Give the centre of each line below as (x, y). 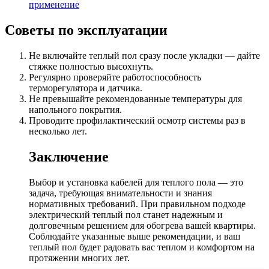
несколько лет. (58, 131)
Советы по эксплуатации (86, 30)
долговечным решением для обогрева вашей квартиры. (142, 225)
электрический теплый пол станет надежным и (126, 214)
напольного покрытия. (75, 109)
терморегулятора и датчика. (86, 88)
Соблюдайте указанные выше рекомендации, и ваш (134, 236)
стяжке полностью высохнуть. (91, 66)
